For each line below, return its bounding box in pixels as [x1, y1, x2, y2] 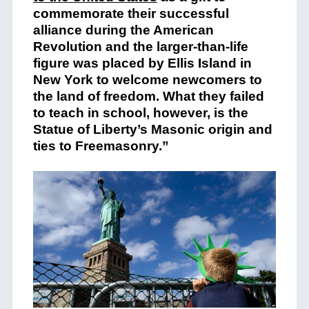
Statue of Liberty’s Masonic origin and [32, 122, 272, 137]
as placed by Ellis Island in [83, 56, 252, 70]
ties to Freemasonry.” [32, 139, 169, 153]
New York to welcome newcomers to [32, 72, 262, 87]
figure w [32, 56, 83, 70]
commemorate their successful [32, 6, 229, 21]
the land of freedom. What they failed [32, 89, 264, 103]
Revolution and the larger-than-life [32, 39, 248, 54]
